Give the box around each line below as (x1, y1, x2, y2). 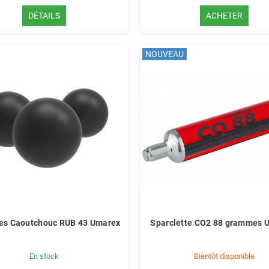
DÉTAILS (28, 11, 61, 20)
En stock (29, 252, 59, 261)
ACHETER (206, 11, 243, 20)
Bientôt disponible (194, 252, 255, 261)
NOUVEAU (145, 49, 184, 59)
